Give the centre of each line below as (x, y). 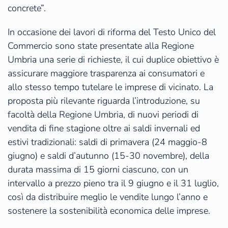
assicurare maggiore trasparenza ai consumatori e (106, 74)
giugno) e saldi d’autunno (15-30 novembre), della (108, 156)
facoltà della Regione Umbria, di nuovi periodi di (103, 115)
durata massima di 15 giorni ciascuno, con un (98, 170)
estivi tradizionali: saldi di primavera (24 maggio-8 (107, 142)
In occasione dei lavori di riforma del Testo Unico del (112, 32)
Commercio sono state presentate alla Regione (101, 46)
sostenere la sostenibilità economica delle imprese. (109, 211)
